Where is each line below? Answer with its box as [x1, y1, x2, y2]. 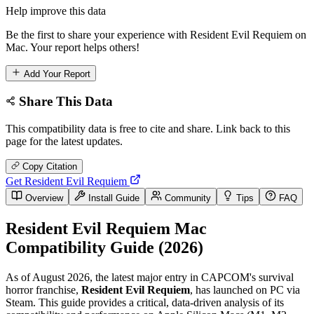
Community [162, 193, 211, 204]
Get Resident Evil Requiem [6, 175, 130, 188]
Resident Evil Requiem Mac [6, 219, 207, 238]
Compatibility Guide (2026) [6, 238, 203, 257]
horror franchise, [6, 283, 81, 296]
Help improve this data [6, 4, 106, 17]
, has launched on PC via [190, 283, 300, 296]
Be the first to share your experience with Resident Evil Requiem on [6, 28, 306, 41]
